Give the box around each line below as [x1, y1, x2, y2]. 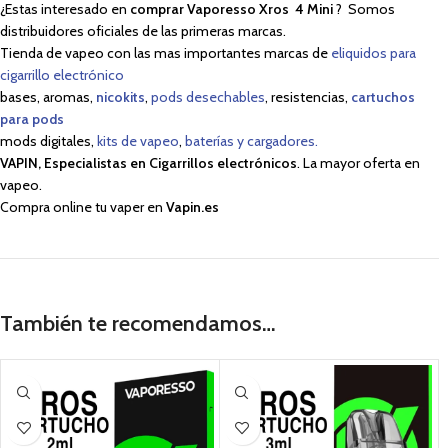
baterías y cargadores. [185, 132, 318, 150]
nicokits [96, 88, 145, 106]
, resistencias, [265, 88, 351, 106]
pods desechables [151, 88, 265, 106]
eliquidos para [331, 44, 416, 62]
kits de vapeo [97, 132, 179, 150]
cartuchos [351, 88, 415, 106]
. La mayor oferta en [297, 154, 420, 172]
